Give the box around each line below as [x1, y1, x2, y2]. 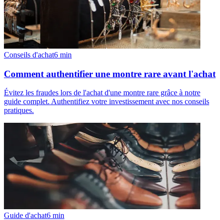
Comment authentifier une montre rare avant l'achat [4, 68, 216, 79]
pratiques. [4, 106, 34, 115]
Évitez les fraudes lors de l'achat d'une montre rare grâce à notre [4, 88, 200, 97]
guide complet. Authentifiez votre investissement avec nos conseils [4, 97, 209, 106]
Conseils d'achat [4, 50, 54, 59]
